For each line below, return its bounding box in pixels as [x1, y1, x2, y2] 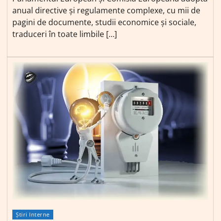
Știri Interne [16, 211, 50, 219]
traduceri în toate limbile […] [12, 28, 117, 39]
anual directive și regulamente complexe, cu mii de [12, 4, 200, 16]
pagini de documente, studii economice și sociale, [12, 16, 196, 28]
